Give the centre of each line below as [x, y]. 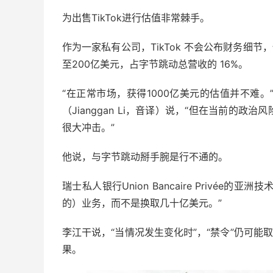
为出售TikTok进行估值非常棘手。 [136, 17]
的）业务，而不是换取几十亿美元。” [142, 203]
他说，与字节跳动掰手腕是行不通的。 [145, 156]
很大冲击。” [88, 127]
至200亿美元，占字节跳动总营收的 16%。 [155, 64]
